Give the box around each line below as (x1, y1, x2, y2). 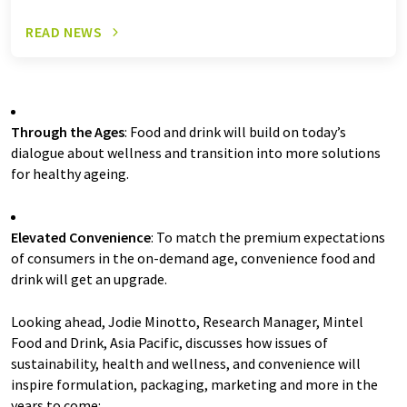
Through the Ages (11, 123, 124, 142)
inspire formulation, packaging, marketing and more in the (11, 375, 378, 394)
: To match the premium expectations (151, 228, 385, 247)
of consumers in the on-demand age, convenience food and (11, 249, 375, 268)
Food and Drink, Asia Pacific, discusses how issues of (11, 333, 328, 352)
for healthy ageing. (11, 164, 132, 184)
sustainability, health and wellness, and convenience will (11, 354, 361, 373)
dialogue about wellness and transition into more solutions (11, 144, 381, 163)
